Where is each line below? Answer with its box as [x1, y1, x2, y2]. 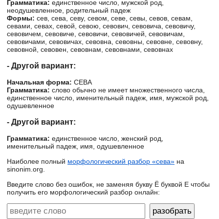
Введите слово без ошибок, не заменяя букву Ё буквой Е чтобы [7, 180, 210, 188]
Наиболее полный [7, 157, 67, 165]
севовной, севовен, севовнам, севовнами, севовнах [7, 45, 173, 53]
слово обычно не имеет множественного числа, [52, 86, 205, 94]
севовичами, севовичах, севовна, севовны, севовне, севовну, [7, 38, 203, 45]
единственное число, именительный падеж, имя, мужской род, [7, 94, 209, 102]
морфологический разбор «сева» [67, 157, 175, 165]
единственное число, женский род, [52, 134, 163, 142]
